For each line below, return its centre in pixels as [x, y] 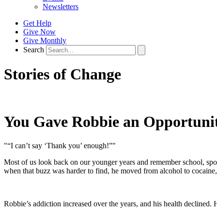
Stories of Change [62, 74]
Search [34, 50]
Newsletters [61, 7]
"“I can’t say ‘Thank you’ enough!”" [60, 145]
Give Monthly [45, 40]
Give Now [39, 32]
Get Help [37, 23]
